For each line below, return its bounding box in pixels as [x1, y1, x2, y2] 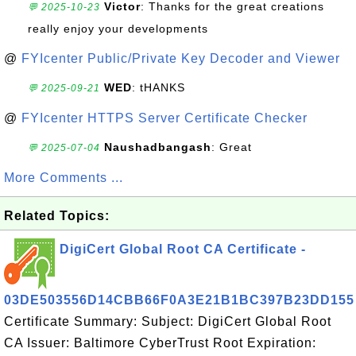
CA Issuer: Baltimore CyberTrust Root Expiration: [4, 336, 316, 350]
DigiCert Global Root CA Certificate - [60, 242, 306, 256]
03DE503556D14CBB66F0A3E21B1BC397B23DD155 [4, 293, 354, 307]
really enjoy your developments [28, 22, 208, 35]
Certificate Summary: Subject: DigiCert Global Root [4, 315, 331, 328]
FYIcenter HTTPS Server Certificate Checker [21, 111, 308, 125]
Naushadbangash [104, 141, 211, 153]
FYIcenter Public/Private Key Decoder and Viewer [21, 52, 340, 65]
